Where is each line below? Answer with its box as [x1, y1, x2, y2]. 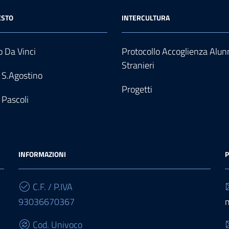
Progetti [122, 82, 152, 96]
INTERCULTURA [122, 12, 170, 23]
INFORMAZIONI [18, 149, 66, 159]
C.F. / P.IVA [31, 180, 73, 194]
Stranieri [122, 58, 154, 72]
